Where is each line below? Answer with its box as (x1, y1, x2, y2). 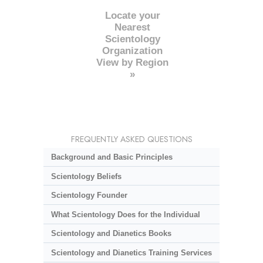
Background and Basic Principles (50, 153, 173, 162)
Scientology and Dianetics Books (50, 229, 171, 238)
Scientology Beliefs (50, 171, 122, 181)
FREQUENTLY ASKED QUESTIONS (70, 133, 193, 146)
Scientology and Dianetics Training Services (50, 248, 212, 257)
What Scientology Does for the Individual (50, 210, 200, 219)
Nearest (114, 22, 151, 33)
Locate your (104, 10, 160, 22)
